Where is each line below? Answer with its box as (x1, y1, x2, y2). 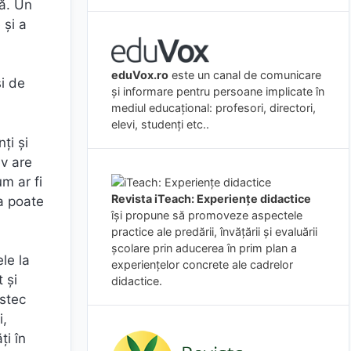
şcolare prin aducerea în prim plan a (111, 241, 297, 255)
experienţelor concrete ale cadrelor (111, 257, 293, 271)
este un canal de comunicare (168, 67, 321, 81)
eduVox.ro (111, 67, 168, 81)
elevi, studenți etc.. (111, 117, 209, 131)
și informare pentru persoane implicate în (111, 84, 324, 98)
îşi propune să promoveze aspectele (111, 208, 302, 222)
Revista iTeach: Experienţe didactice (111, 191, 311, 205)
